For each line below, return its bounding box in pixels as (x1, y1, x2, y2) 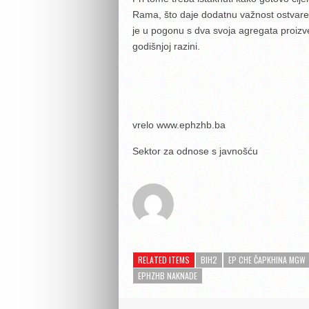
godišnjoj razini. (132, 41, 200, 52)
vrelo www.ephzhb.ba (132, 119, 226, 130)
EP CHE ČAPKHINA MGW (228, 254, 306, 266)
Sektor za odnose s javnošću (132, 146, 258, 157)
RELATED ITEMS (138, 254, 190, 266)
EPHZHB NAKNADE (138, 270, 197, 281)
